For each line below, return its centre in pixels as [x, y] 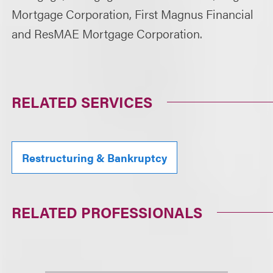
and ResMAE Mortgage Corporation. [107, 33]
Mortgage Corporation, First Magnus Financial [133, 14]
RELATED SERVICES [82, 102]
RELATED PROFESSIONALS [107, 212]
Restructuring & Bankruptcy [95, 158]
